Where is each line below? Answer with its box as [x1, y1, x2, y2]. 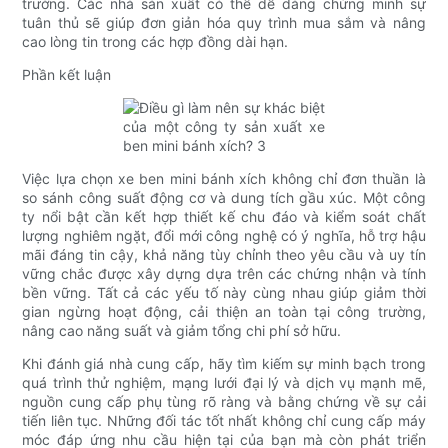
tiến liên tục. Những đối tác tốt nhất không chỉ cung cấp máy [22, 412, 426, 430]
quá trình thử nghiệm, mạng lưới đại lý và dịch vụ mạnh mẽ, [22, 374, 426, 392]
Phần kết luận [22, 66, 112, 84]
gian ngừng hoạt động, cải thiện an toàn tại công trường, [22, 303, 426, 321]
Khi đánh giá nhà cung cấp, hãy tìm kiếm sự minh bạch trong [22, 355, 426, 373]
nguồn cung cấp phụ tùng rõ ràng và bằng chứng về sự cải [22, 393, 426, 411]
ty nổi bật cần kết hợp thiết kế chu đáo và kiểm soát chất [22, 208, 426, 226]
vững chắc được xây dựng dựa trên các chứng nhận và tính [22, 265, 426, 283]
